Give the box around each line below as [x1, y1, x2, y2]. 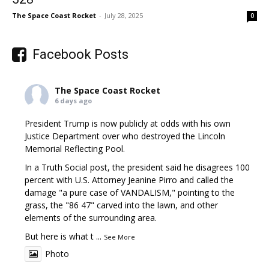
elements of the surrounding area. [25, 211, 157, 223]
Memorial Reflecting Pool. [25, 142, 125, 154]
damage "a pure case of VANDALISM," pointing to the [25, 186, 235, 198]
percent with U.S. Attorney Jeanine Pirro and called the [25, 174, 234, 186]
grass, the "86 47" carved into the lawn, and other [25, 199, 219, 211]
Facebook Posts [32, 46, 128, 62]
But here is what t [25, 230, 94, 242]
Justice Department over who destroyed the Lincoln [25, 130, 226, 142]
